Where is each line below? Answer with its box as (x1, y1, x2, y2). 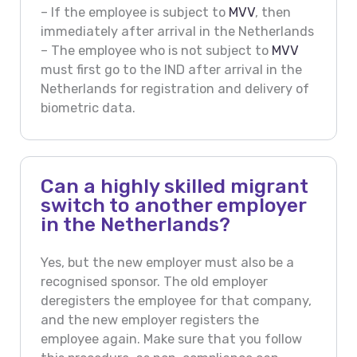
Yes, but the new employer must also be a (40, 255, 294, 271)
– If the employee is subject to (40, 5, 229, 21)
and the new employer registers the (40, 312, 259, 328)
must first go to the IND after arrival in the (40, 62, 302, 78)
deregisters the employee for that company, (40, 293, 312, 309)
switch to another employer (40, 193, 306, 217)
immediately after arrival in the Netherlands (40, 24, 314, 40)
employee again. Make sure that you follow (40, 331, 302, 347)
